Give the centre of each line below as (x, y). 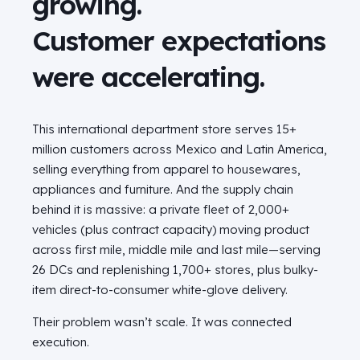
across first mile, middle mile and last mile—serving (176, 250)
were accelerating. (148, 77)
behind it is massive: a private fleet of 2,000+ (161, 210)
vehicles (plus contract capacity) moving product (171, 230)
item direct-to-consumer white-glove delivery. (160, 290)
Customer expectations (179, 41)
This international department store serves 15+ (164, 129)
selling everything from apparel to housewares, (166, 170)
